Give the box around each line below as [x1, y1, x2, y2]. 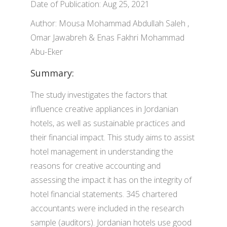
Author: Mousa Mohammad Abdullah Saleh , [30, 18, 189, 29]
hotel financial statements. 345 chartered [30, 188, 177, 200]
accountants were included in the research [30, 203, 184, 214]
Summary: [30, 67, 74, 79]
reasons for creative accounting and [30, 160, 161, 171]
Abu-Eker [30, 46, 63, 57]
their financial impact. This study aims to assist [30, 132, 195, 143]
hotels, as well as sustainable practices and [30, 118, 185, 129]
